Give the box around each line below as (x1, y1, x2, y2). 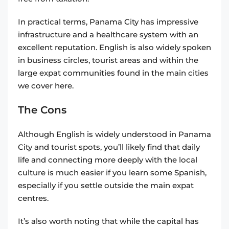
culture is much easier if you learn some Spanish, (18, 168, 207, 178)
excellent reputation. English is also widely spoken (18, 42, 211, 53)
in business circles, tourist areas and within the (18, 55, 198, 65)
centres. (18, 193, 51, 203)
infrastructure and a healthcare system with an (18, 30, 198, 40)
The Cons (18, 104, 70, 117)
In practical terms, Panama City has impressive (18, 17, 198, 27)
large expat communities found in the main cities (18, 68, 209, 78)
